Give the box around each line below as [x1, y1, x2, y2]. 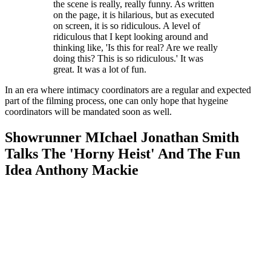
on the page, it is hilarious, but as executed [53, 9, 214, 20]
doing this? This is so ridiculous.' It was [53, 53, 203, 64]
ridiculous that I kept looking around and [53, 31, 208, 42]
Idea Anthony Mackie [5, 162, 139, 178]
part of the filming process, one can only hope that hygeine [5, 95, 228, 106]
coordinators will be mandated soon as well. [5, 106, 172, 117]
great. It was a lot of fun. [53, 64, 146, 74]
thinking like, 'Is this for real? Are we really [53, 42, 218, 53]
